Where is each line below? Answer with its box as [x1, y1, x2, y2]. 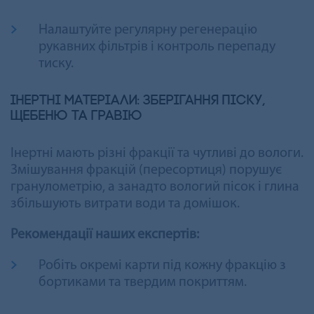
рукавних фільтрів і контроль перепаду [39, 39, 275, 54]
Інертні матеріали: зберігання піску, [11, 93, 266, 108]
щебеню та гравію [11, 109, 142, 123]
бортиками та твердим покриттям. [39, 275, 247, 289]
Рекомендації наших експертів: [11, 227, 199, 242]
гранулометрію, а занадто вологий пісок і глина [11, 179, 299, 194]
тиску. [39, 56, 74, 71]
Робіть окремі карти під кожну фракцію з [39, 258, 286, 273]
